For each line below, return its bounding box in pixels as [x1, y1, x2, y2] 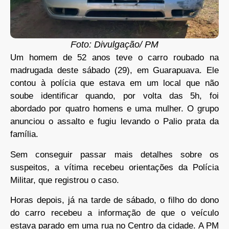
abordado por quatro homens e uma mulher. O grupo [10, 104, 219, 114]
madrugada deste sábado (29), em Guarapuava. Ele [10, 65, 219, 76]
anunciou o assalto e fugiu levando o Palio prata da [10, 117, 219, 127]
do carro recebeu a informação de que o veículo [10, 208, 219, 218]
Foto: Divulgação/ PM [71, 39, 158, 50]
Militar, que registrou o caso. [10, 175, 119, 185]
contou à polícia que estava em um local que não [10, 78, 219, 88]
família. [10, 129, 38, 140]
